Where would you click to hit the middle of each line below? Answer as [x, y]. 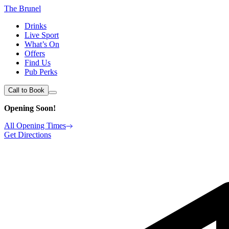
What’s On [42, 44]
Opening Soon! [30, 108]
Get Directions [28, 135]
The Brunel [22, 8]
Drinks [36, 26]
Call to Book [26, 90]
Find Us [38, 63]
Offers [35, 53]
